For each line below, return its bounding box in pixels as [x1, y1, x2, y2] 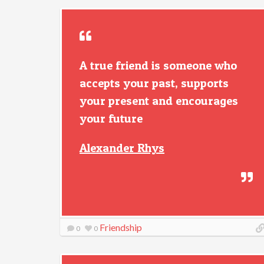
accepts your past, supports [80, 76, 229, 90]
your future [80, 111, 143, 126]
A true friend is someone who [80, 58, 237, 72]
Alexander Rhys [80, 141, 164, 155]
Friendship [100, 222, 142, 233]
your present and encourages [80, 94, 238, 108]
